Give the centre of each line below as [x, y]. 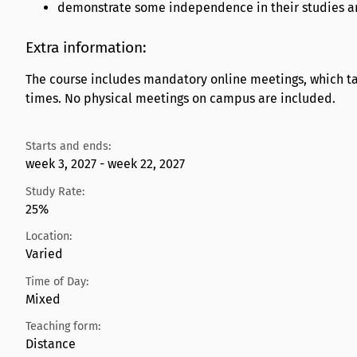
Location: [49, 237]
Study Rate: [55, 191]
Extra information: [86, 47]
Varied [44, 254]
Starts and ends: [68, 147]
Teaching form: [63, 327]
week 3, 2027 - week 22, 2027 [105, 164]
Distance [51, 344]
